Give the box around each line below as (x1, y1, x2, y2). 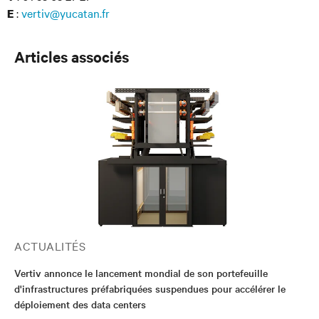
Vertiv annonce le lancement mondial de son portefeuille (14, 265, 268, 280)
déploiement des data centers (14, 296, 146, 311)
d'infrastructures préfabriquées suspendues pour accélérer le (14, 281, 286, 296)
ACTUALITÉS (14, 237, 85, 253)
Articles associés (14, 46, 129, 66)
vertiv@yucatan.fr (21, 5, 110, 21)
